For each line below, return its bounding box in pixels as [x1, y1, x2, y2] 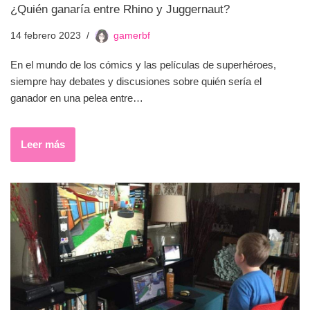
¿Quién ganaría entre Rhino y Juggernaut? [10, 2, 230, 15]
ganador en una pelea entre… [10, 91, 146, 104]
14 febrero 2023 [10, 30, 81, 41]
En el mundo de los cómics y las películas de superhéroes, [10, 58, 276, 71]
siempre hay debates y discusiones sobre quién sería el [10, 75, 262, 87]
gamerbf [113, 30, 150, 41]
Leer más [21, 138, 65, 150]
